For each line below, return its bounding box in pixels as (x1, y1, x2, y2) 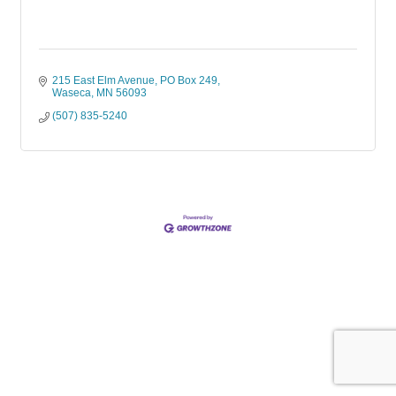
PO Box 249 (160, 74, 217, 87)
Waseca (52, 87, 91, 99)
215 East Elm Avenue (52, 74, 155, 87)
